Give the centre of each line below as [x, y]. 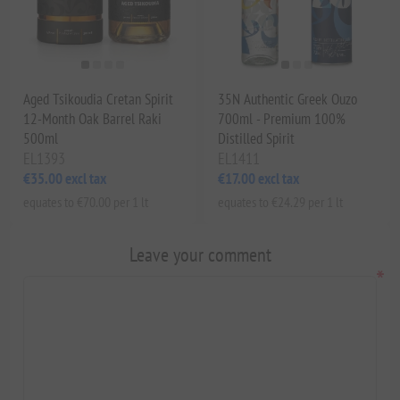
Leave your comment [200, 254]
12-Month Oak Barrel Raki [93, 118]
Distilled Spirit [256, 138]
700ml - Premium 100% [282, 118]
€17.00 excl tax [258, 178]
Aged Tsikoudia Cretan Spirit [99, 99]
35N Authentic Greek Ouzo [287, 99]
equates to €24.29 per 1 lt [280, 201]
